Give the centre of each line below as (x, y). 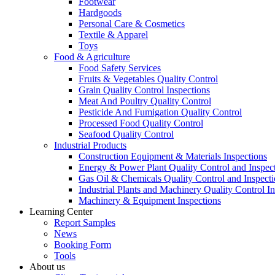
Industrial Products (90, 145)
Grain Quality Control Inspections (144, 90)
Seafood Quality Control (126, 134)
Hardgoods (100, 13)
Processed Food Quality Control (141, 123)
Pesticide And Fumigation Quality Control (160, 112)
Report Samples (85, 223)
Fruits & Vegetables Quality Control (148, 79)
